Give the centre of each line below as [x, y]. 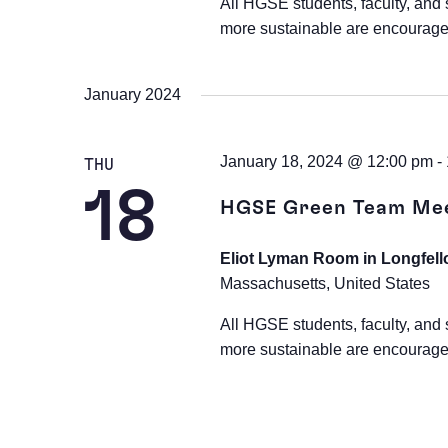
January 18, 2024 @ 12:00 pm [326, 161]
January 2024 [132, 94]
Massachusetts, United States [324, 283]
